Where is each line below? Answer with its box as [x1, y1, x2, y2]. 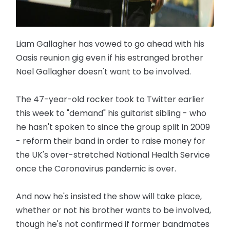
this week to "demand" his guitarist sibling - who [16, 107, 207, 119]
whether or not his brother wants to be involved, [16, 204, 212, 216]
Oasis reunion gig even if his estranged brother [16, 51, 204, 64]
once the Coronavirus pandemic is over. [16, 162, 177, 175]
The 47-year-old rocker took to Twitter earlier [16, 93, 205, 105]
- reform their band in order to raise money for [16, 135, 206, 147]
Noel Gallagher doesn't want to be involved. [16, 65, 191, 78]
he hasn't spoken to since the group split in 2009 [16, 121, 210, 133]
